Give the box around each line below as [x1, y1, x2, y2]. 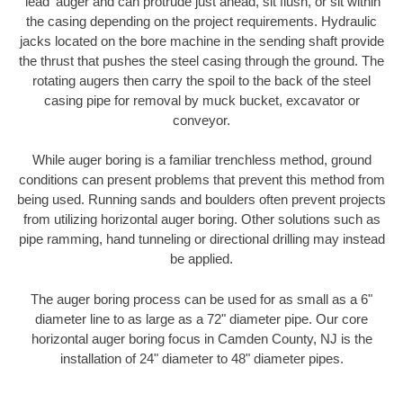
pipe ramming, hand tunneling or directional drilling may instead [18, 231, 385, 247]
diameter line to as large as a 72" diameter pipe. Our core [35, 310, 368, 327]
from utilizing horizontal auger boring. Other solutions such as [22, 211, 381, 228]
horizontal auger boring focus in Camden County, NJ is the [31, 330, 372, 346]
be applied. [170, 251, 233, 267]
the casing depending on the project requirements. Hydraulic [26, 13, 377, 29]
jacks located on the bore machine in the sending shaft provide [19, 32, 384, 49]
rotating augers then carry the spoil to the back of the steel [32, 72, 371, 88]
